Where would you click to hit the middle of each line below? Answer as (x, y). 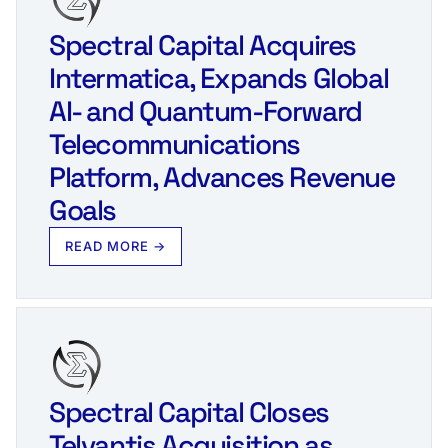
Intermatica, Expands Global (219, 77)
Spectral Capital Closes (189, 411)
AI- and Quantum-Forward (205, 110)
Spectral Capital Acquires (203, 44)
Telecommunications (174, 143)
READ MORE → (116, 245)
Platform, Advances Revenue (222, 176)
